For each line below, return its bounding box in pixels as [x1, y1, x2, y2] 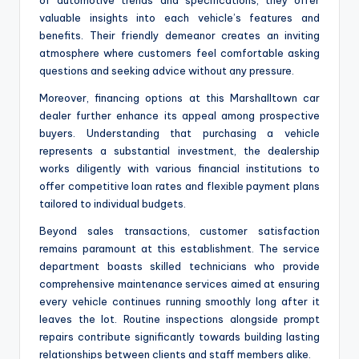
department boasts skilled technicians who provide [39, 259, 320, 272]
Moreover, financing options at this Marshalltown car [39, 91, 320, 104]
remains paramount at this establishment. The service [39, 241, 320, 255]
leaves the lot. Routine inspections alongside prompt [39, 312, 320, 325]
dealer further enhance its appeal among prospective [39, 108, 320, 122]
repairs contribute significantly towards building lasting [39, 329, 320, 343]
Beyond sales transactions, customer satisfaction [39, 224, 320, 237]
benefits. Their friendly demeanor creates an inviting [39, 28, 320, 42]
